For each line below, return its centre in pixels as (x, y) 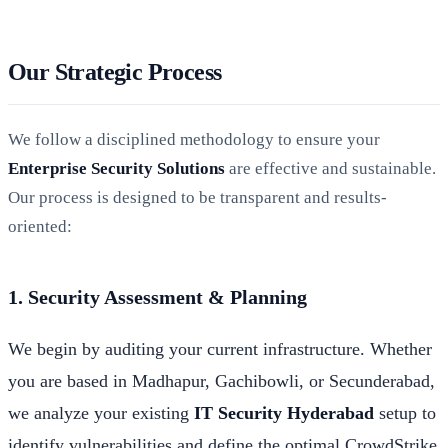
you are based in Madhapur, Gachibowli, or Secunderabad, (221, 380)
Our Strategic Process (115, 71)
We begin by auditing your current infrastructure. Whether (220, 348)
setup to (405, 412)
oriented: (40, 226)
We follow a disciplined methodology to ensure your (194, 139)
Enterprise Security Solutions (116, 168)
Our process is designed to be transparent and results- (197, 197)
